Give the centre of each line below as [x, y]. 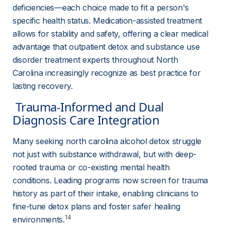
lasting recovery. [43, 86]
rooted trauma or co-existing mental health [92, 167]
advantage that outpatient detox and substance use [107, 47]
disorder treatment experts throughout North [96, 60]
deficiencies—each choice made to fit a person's [102, 8]
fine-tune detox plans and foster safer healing [97, 206]
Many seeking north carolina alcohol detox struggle [108, 141]
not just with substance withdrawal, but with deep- [104, 154]
